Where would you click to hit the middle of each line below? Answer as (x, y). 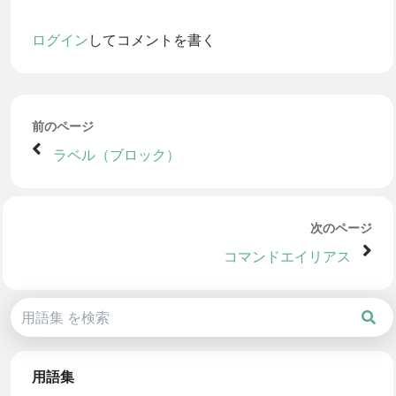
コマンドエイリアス (287, 256)
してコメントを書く (152, 39)
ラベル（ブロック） (117, 154)
